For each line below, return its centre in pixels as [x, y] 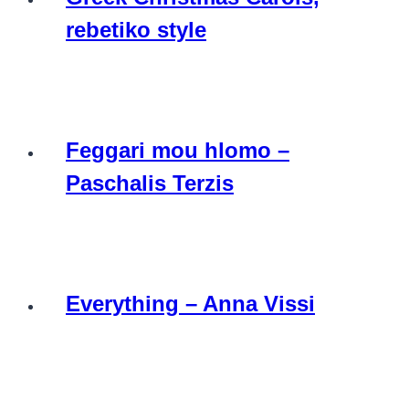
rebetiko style [136, 29]
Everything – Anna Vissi [190, 303]
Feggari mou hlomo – [178, 150]
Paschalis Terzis [150, 183]
